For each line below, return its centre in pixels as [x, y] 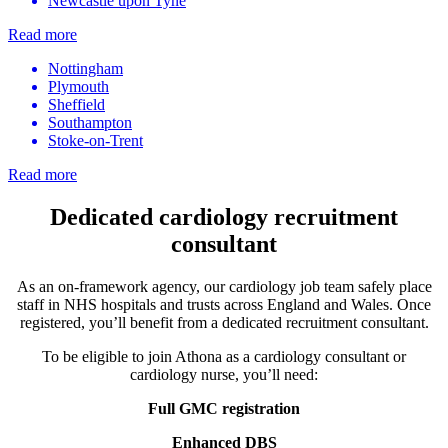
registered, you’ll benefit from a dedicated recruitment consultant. [224, 322]
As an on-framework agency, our [122, 286]
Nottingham [85, 69]
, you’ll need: [276, 374]
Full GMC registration [224, 408]
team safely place [375, 286]
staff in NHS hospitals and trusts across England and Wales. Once [224, 304]
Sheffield [76, 105]
